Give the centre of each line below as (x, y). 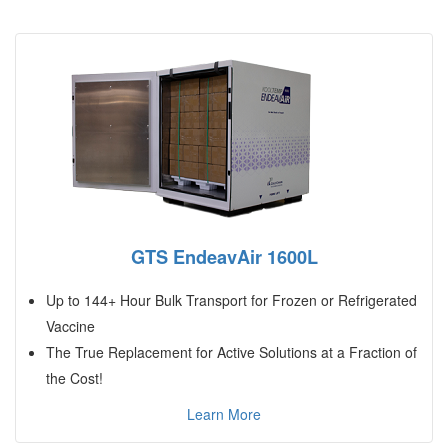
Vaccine (70, 326)
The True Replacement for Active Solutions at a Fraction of (231, 352)
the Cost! (74, 378)
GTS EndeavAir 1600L (224, 257)
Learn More (224, 414)
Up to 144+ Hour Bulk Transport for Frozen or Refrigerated (231, 300)
